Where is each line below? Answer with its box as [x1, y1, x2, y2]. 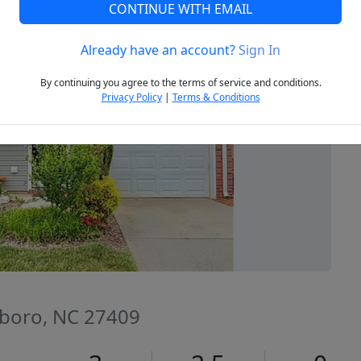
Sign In [239, 41, 280, 60]
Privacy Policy [101, 90, 162, 105]
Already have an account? [81, 41, 239, 60]
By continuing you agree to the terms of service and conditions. [39, 76, 322, 90]
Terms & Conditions [172, 90, 260, 105]
